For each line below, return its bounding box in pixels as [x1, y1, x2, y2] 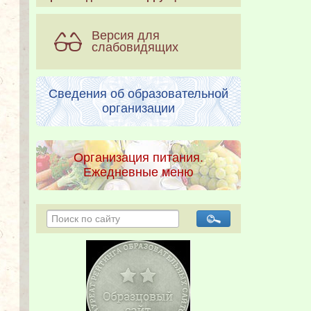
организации [102, 101, 175, 116]
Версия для [92, 28, 160, 43]
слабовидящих [92, 40, 178, 55]
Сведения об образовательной [49, 87, 228, 101]
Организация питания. [74, 151, 203, 165]
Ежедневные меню [83, 165, 194, 180]
